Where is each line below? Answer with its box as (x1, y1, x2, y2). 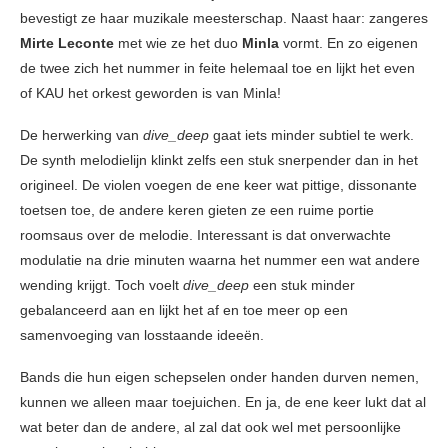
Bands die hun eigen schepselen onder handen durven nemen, (20, 369, 419, 386)
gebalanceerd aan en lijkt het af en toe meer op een (20, 302, 348, 319)
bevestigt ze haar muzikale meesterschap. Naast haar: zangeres (20, 10, 428, 27)
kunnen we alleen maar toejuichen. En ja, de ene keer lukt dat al (20, 394, 426, 411)
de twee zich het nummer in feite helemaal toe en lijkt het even (20, 60, 415, 77)
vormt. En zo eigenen (279, 35, 418, 52)
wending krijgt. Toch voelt (20, 277, 183, 294)
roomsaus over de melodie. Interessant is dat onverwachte (20, 227, 391, 244)
